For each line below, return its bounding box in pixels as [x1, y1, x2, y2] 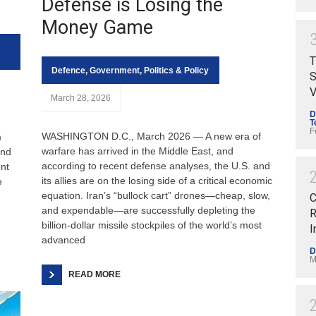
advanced [42, 234, 85, 245]
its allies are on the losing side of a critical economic [42, 175, 272, 186]
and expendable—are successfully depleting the [42, 205, 255, 216]
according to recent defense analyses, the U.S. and [42, 160, 270, 171]
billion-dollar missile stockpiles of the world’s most [42, 219, 262, 231]
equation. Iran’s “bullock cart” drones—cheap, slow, [42, 190, 270, 201]
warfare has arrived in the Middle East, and [42, 145, 233, 157]
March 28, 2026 [51, 93, 111, 103]
